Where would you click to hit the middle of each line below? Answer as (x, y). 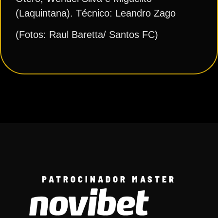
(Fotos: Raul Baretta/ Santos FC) (87, 35)
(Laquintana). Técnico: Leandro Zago (96, 13)
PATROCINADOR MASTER (109, 179)
